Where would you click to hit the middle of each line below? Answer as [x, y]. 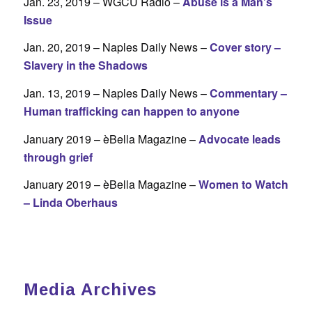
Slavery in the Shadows [85, 65]
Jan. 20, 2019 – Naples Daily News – [116, 47]
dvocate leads [243, 139]
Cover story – [245, 47]
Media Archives [90, 289]
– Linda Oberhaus [70, 203]
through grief [58, 157]
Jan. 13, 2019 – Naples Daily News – [116, 93]
